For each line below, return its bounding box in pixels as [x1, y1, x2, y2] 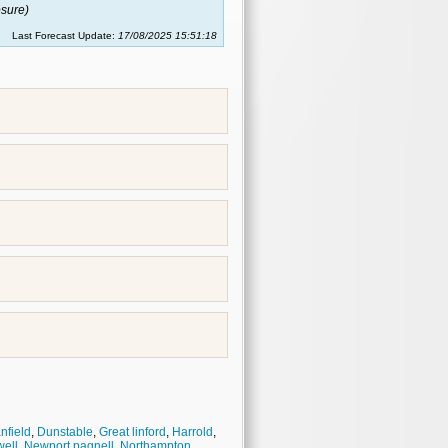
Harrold [172, 425, 213, 439]
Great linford [99, 425, 166, 439]
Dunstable [37, 425, 93, 439]
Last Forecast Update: [12, 30, 118, 41]
